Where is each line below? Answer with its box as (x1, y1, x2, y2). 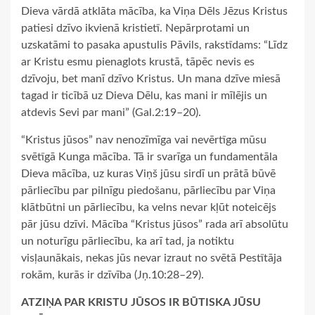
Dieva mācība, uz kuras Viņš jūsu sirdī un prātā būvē (21, 168, 276, 180)
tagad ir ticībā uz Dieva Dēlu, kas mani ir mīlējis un (21, 90, 267, 102)
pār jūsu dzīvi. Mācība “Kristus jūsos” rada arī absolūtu (21, 219, 288, 231)
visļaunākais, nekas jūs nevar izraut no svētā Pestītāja (21, 252, 282, 264)
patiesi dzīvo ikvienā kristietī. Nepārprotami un (21, 22, 250, 34)
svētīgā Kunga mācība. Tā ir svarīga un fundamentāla (21, 151, 278, 163)
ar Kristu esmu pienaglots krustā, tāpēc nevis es (21, 56, 255, 68)
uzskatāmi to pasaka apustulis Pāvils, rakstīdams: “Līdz (21, 39, 288, 51)
